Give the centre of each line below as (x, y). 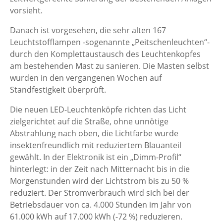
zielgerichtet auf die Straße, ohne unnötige (89, 121)
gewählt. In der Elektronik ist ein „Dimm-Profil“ (96, 157)
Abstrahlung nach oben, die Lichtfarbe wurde (94, 133)
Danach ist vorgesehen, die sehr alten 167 (88, 30)
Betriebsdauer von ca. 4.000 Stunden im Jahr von (101, 205)
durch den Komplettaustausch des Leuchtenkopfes (105, 54)
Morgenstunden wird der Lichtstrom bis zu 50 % (99, 181)
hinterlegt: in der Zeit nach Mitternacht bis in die (100, 169)
